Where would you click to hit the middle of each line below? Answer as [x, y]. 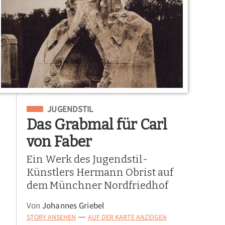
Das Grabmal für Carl [97, 125]
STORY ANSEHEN [51, 217]
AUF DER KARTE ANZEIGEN [127, 217]
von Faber [59, 142]
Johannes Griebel [73, 206]
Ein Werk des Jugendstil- [87, 159]
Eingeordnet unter [63, 108]
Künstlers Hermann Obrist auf [100, 172]
